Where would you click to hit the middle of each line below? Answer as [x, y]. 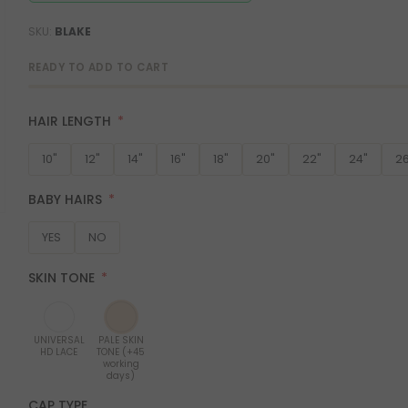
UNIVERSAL [59, 340]
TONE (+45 [121, 352]
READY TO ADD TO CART [98, 67]
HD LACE [59, 352]
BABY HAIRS [65, 199]
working [121, 363]
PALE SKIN [121, 340]
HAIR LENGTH [69, 121]
